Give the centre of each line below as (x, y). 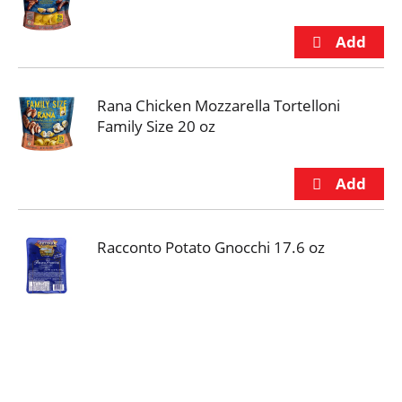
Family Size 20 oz (156, 126)
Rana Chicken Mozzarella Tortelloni (218, 105)
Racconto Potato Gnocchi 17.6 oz (211, 247)
